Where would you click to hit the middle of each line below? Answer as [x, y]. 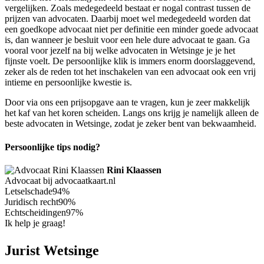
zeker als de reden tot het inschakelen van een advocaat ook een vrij [130, 72]
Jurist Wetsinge [52, 250]
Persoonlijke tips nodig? [52, 147]
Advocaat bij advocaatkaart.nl [60, 180]
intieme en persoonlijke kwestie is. [68, 82]
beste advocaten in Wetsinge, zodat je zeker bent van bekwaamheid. [131, 124]
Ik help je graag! [35, 223]
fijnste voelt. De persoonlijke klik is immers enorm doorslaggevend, [130, 61]
